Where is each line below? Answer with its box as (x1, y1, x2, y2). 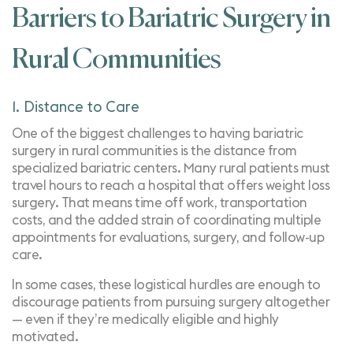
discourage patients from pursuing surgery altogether (12, 295, 329, 309)
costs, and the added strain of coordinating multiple (12, 214, 321, 227)
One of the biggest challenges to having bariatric (12, 127, 303, 140)
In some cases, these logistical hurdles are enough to (12, 278, 321, 292)
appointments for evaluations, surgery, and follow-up (12, 231, 324, 244)
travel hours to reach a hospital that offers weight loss (12, 179, 329, 192)
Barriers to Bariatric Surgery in (12, 6, 330, 33)
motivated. (12, 330, 78, 344)
